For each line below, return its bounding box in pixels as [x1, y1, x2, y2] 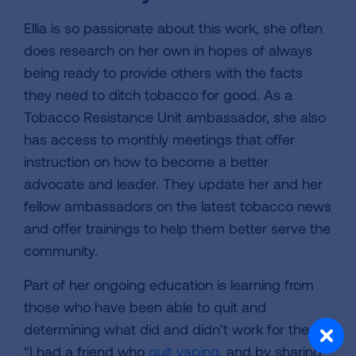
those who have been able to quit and [24, 298, 266, 316]
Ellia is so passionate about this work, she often [24, 19, 323, 37]
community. [24, 242, 98, 260]
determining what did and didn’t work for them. [24, 320, 325, 339]
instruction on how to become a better [24, 153, 269, 171]
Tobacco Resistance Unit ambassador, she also [24, 108, 326, 126]
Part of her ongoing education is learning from [24, 276, 314, 294]
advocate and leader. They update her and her [24, 175, 323, 193]
